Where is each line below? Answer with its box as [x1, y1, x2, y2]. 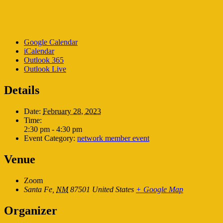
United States [92, 185, 134, 194]
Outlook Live [24, 64, 66, 73]
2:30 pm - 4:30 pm [24, 124, 82, 133]
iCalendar [24, 46, 54, 55]
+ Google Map [136, 185, 183, 194]
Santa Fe [24, 185, 52, 194]
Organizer [4, 204, 57, 217]
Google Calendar [24, 37, 78, 46]
